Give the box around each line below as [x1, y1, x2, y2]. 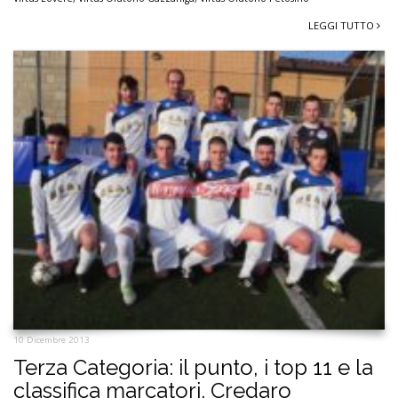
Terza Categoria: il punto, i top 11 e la [13, 354, 373, 380]
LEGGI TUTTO [308, 19, 377, 33]
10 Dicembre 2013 [13, 333, 90, 346]
